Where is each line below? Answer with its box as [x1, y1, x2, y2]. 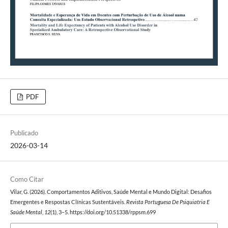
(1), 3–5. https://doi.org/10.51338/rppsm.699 [50, 209, 156, 216]
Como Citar [10, 175, 44, 184]
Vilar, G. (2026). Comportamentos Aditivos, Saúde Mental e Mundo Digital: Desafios [10, 189, 212, 195]
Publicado [10, 129, 38, 137]
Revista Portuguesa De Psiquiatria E [126, 199, 210, 206]
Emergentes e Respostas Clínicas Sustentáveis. [10, 199, 126, 206]
